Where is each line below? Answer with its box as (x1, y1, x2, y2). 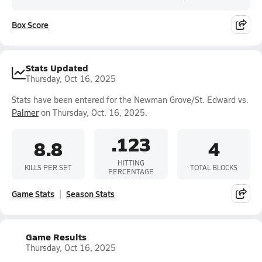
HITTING (117, 158, 144, 167)
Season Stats (66, 188, 115, 199)
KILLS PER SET (25, 162, 73, 172)
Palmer (12, 107, 39, 118)
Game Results (26, 230, 87, 243)
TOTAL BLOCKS (189, 162, 237, 172)
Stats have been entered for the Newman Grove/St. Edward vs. (12, 94, 249, 105)
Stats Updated (26, 61, 88, 74)
